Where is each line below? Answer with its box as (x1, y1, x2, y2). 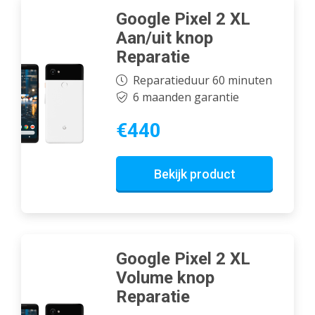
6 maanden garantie (132, 89, 239, 105)
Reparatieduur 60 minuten (132, 72, 272, 89)
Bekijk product (153, 167, 236, 182)
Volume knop (116, 268, 214, 288)
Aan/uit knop (116, 27, 213, 48)
